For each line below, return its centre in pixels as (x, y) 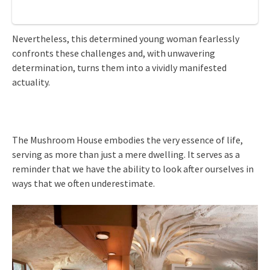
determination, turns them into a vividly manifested (119, 68)
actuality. (31, 82)
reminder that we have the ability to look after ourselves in (133, 169)
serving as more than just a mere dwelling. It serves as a (126, 155)
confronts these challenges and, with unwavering (114, 53)
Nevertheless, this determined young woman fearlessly (126, 39)
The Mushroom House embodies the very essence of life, (127, 140)
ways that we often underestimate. (83, 184)
